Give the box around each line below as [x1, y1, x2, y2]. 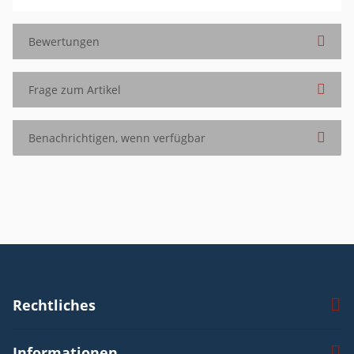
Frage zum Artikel [28, 81, 121, 97]
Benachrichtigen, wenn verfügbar [28, 130, 205, 145]
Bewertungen [28, 33, 100, 49]
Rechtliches [13, 295, 96, 314]
